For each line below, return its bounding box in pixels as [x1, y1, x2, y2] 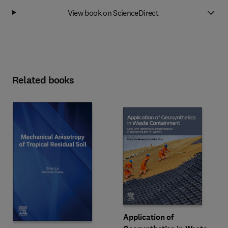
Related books [12, 73, 74, 87]
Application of [123, 211, 175, 222]
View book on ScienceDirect [67, 7, 159, 18]
